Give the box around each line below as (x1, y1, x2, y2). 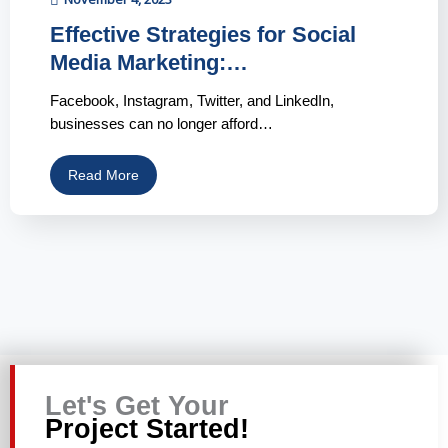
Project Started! (45, 414, 249, 445)
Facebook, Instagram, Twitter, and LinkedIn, (50, 92, 334, 110)
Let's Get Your (45, 391, 229, 422)
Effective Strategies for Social (50, 22, 356, 48)
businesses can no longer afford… (50, 115, 273, 133)
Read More (68, 167, 139, 184)
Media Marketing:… (50, 50, 248, 76)
